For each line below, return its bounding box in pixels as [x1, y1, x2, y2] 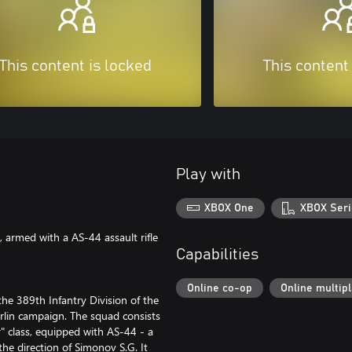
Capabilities [176, 246, 258, 262]
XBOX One [204, 202, 255, 214]
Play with [176, 167, 240, 183]
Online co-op [187, 282, 252, 294]
